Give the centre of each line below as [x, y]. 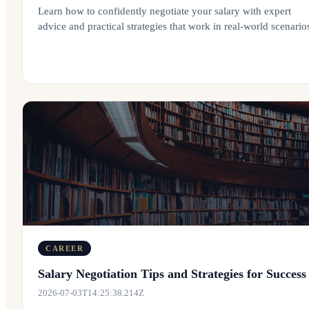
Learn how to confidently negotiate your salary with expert [165, 11]
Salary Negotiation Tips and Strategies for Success [172, 274]
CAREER [65, 248]
